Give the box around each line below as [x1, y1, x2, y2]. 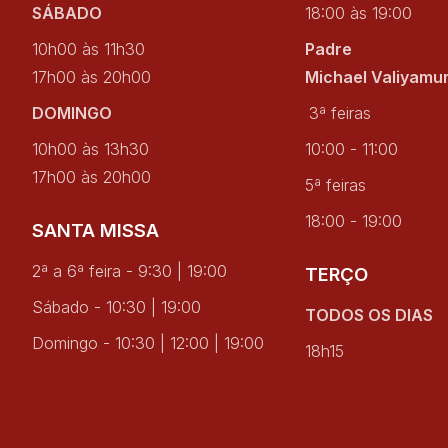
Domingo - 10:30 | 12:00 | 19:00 [32, 333, 270, 354]
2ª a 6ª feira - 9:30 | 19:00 [32, 261, 228, 282]
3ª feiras [308, 103, 376, 124]
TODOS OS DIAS [304, 305, 433, 326]
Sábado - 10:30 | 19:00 [32, 297, 207, 318]
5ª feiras [304, 175, 366, 196]
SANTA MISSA [32, 219, 160, 242]
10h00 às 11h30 [32, 39, 146, 60]
